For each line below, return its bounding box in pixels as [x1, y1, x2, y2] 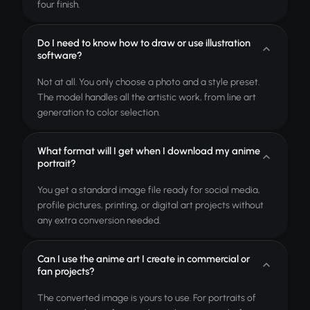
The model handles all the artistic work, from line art [37, 91, 256, 102]
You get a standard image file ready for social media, [37, 184, 260, 195]
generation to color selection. [37, 107, 160, 118]
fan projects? [37, 265, 95, 277]
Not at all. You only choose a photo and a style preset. [37, 76, 259, 87]
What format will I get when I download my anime [37, 145, 260, 157]
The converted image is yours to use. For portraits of [37, 292, 256, 303]
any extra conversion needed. [37, 215, 161, 226]
